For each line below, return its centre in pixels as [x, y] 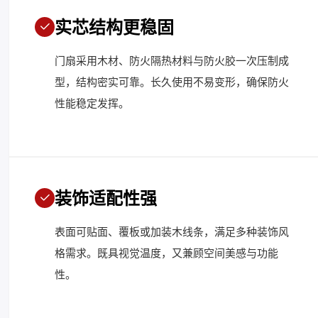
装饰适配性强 [106, 198]
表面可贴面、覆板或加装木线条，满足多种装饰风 [172, 232]
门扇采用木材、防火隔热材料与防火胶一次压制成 [172, 61]
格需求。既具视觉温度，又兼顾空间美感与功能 [166, 253]
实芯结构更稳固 [114, 27]
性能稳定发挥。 [92, 103]
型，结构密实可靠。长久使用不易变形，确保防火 [172, 82]
